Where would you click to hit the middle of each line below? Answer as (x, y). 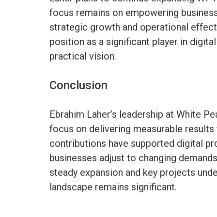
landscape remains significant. (113, 187)
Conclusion (78, 85)
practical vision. (83, 56)
